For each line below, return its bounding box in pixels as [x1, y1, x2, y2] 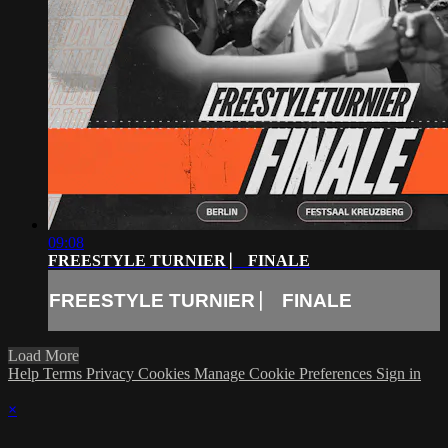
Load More [8, 347, 79, 365]
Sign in [376, 365, 421, 383]
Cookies [138, 365, 194, 383]
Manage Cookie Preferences [194, 365, 376, 383]
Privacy [86, 365, 138, 383]
